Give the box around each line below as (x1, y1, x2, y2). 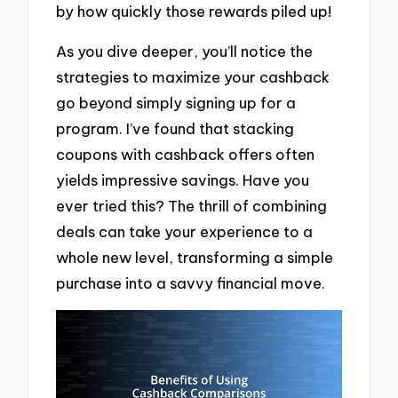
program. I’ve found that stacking (56, 118, 295, 138)
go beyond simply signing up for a (56, 92, 297, 112)
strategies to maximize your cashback (56, 67, 330, 86)
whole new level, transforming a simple (56, 247, 334, 267)
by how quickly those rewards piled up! (56, 2, 332, 21)
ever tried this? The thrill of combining (56, 195, 328, 215)
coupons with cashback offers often (56, 144, 315, 163)
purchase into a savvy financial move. (56, 273, 326, 292)
